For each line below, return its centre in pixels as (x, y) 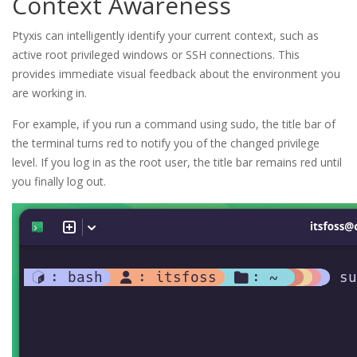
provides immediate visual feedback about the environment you (176, 74)
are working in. (49, 93)
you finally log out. (59, 182)
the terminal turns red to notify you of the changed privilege (166, 143)
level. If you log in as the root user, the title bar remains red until (177, 163)
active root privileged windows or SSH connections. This (156, 55)
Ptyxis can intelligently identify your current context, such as (165, 36)
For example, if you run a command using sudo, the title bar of (174, 124)
